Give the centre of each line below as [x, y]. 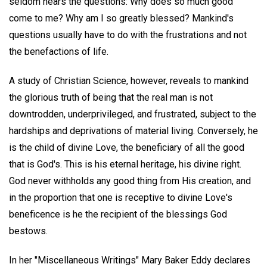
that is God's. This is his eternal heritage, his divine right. [125, 164]
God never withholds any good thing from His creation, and [130, 181]
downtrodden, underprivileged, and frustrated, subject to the [133, 114]
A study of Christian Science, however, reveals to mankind [129, 80]
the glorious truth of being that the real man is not [111, 97]
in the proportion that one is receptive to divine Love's [121, 197]
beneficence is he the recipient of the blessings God [118, 214]
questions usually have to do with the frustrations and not [128, 35]
